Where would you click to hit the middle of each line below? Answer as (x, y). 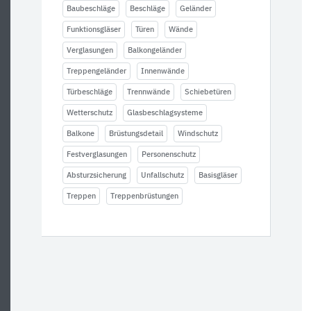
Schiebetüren (208, 92)
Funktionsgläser (94, 30)
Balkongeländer (155, 50)
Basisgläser (218, 175)
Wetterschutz (90, 113)
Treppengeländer (96, 71)
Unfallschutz (162, 175)
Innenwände (163, 71)
